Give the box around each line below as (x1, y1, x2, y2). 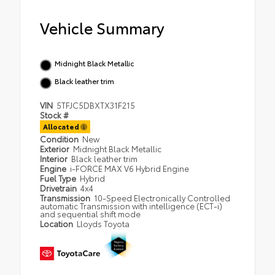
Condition (40, 133, 80, 145)
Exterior (40, 143, 71, 155)
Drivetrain (40, 182, 79, 194)
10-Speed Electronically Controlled (94, 192, 231, 204)
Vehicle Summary (40, 17, 165, 39)
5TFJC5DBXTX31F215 (56, 99, 136, 111)
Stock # (40, 109, 69, 121)
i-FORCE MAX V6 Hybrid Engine (70, 163, 190, 174)
